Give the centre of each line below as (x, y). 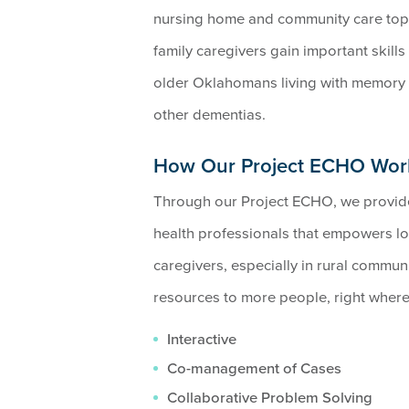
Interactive (201, 339)
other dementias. (210, 115)
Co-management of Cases (254, 369)
